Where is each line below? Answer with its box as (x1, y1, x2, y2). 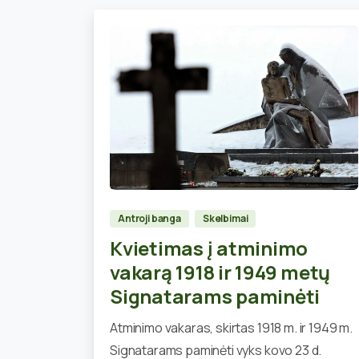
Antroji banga (118, 212, 181, 226)
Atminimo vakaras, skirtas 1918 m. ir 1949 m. (110, 319, 353, 337)
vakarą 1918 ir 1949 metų (110, 259, 331, 286)
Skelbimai (202, 212, 248, 226)
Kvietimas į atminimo (110, 235, 309, 262)
